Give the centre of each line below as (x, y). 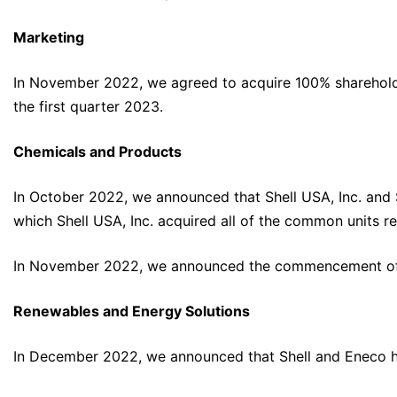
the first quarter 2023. (88, 107)
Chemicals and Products (97, 152)
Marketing (49, 38)
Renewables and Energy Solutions (132, 311)
